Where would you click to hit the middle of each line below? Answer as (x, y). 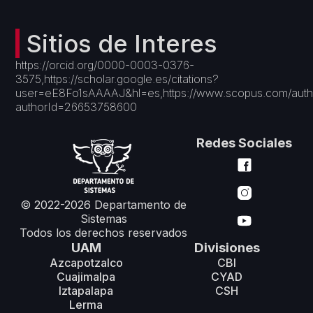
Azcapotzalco (86, 263)
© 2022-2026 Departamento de (104, 205)
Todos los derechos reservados (104, 233)
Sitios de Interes (122, 43)
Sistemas (103, 219)
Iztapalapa (86, 291)
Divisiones (227, 248)
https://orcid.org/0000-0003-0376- (105, 65)
